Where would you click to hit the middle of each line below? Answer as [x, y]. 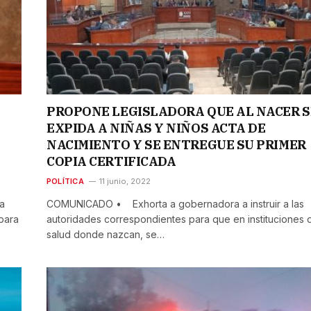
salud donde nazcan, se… [106, 234]
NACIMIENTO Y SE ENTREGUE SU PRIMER [176, 144]
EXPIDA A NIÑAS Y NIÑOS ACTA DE [156, 128]
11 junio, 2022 [125, 181]
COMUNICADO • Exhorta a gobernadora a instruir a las [175, 203]
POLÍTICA [65, 181]
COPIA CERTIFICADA [111, 161]
